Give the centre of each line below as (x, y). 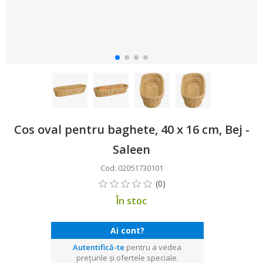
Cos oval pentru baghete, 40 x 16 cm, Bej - (131, 129)
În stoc (131, 201)
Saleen (131, 149)
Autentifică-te (99, 247)
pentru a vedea (153, 247)
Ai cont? (127, 230)
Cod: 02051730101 (131, 168)
